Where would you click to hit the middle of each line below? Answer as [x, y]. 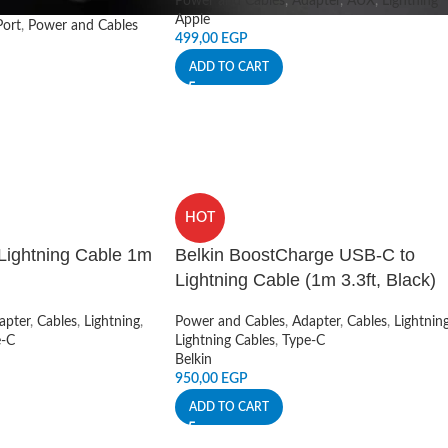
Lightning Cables [224, 341]
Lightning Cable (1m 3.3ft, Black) [305, 280]
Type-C [303, 341]
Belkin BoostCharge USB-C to [294, 255]
